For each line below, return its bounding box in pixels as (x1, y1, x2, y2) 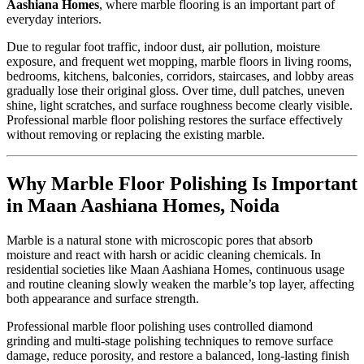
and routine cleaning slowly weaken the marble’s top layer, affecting (6, 277, 354, 292)
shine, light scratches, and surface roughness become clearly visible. (6, 98, 353, 113)
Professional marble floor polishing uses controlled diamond (6, 319, 313, 334)
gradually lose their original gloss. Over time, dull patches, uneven (6, 84, 344, 98)
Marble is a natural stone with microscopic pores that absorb (6, 233, 313, 248)
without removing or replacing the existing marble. (6, 128, 265, 142)
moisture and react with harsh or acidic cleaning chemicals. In (6, 248, 321, 262)
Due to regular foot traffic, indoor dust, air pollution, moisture (6, 40, 320, 54)
